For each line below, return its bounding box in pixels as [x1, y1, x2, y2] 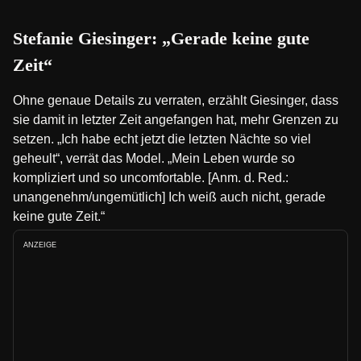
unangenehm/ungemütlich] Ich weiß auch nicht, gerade [13, 190, 326, 204]
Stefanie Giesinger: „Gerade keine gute [13, 28, 309, 48]
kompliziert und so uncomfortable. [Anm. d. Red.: [13, 171, 288, 185]
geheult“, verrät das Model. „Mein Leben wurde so [13, 151, 295, 165]
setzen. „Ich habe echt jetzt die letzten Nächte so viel [13, 132, 311, 146]
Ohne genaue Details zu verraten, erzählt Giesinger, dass [13, 93, 338, 107]
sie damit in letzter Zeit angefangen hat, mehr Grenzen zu [13, 113, 338, 127]
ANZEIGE [23, 241, 56, 249]
